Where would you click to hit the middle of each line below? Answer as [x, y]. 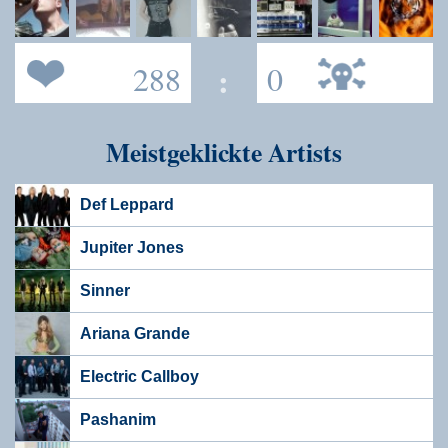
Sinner [105, 291]
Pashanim [118, 420]
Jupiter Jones [132, 248]
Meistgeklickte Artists [224, 152]
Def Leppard [127, 205]
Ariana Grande [135, 334]
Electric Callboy [139, 377]
